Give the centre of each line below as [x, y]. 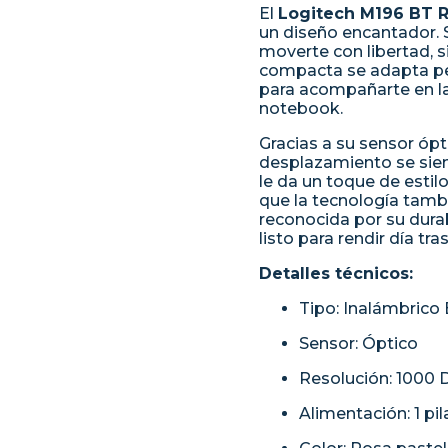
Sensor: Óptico [358, 343]
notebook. [301, 108]
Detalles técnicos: [336, 273]
